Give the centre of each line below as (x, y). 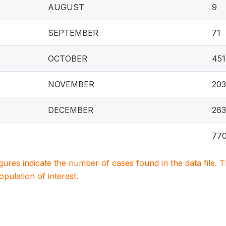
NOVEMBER (71, 84)
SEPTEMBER (73, 33)
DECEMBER (71, 110)
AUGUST (66, 7)
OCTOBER (68, 59)
